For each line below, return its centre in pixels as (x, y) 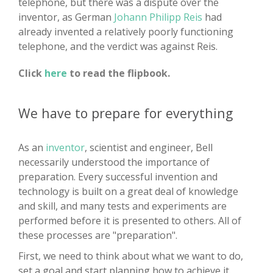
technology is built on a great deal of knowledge (128, 192)
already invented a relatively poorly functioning (126, 32)
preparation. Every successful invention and (118, 177)
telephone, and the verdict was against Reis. (118, 47)
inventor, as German (66, 17)
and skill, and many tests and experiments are (122, 206)
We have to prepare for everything (126, 113)
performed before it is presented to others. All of (130, 221)
